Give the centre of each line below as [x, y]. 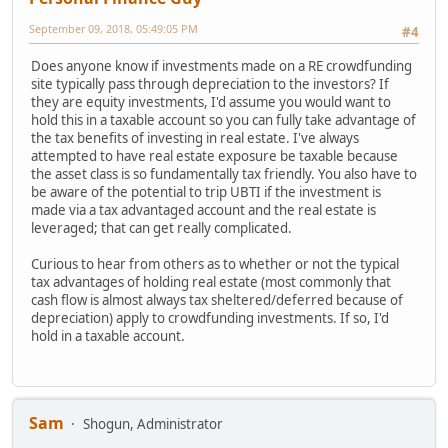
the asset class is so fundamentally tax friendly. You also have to [224, 174]
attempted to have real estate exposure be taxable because [214, 156]
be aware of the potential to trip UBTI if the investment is [206, 192]
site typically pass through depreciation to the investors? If [210, 84]
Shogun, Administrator [153, 424]
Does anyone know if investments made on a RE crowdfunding [221, 66]
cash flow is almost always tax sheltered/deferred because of [217, 300]
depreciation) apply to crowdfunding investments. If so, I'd [210, 318]
